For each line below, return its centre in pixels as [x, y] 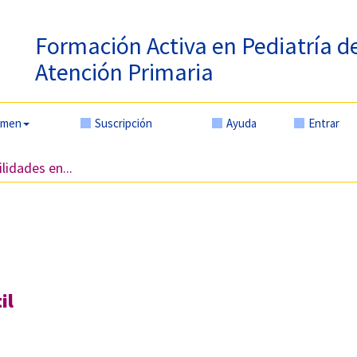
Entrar [324, 123]
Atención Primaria [124, 72]
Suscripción [124, 123]
